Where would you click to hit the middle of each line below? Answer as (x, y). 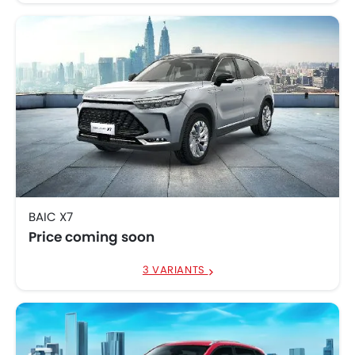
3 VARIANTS (175, 270)
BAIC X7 (51, 217)
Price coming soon (92, 237)
